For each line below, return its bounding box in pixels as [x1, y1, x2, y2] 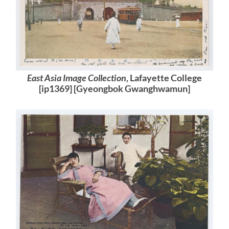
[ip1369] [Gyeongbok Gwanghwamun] [38, 83, 190, 95]
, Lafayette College [126, 73, 202, 84]
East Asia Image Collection [27, 73, 126, 84]
